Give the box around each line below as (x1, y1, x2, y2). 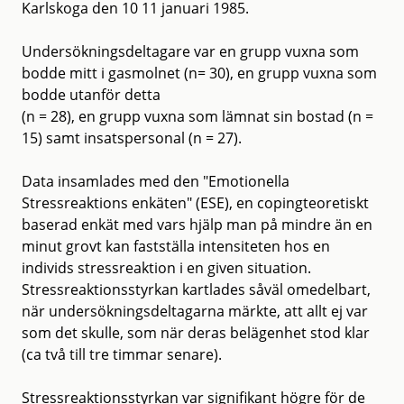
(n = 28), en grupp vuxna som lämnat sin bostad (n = (22, 106, 373, 126)
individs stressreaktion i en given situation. (22, 257, 311, 278)
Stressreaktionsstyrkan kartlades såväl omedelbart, (22, 279, 371, 299)
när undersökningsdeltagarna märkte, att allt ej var (22, 300, 368, 321)
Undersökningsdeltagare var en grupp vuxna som (22, 41, 359, 61)
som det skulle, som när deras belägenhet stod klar (22, 322, 370, 343)
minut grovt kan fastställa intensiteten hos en (22, 235, 330, 256)
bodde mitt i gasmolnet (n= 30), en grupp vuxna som (22, 62, 377, 83)
